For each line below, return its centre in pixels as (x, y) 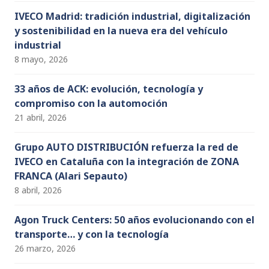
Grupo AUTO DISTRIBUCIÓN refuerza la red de (126, 147)
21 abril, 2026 (41, 117)
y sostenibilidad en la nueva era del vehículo (121, 30)
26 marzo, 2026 (45, 248)
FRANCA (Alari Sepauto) (71, 176)
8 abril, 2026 (38, 190)
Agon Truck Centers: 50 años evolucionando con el (134, 219)
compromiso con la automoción (91, 103)
